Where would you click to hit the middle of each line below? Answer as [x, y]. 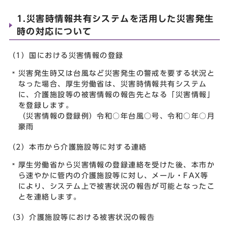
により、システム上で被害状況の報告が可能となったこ [117, 186]
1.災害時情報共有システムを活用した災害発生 [116, 18]
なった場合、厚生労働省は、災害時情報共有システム [113, 83]
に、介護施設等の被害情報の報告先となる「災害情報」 [117, 94]
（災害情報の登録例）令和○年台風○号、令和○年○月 [117, 116]
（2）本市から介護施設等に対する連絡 [78, 147]
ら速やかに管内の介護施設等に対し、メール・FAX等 [113, 175]
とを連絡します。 [50, 196]
